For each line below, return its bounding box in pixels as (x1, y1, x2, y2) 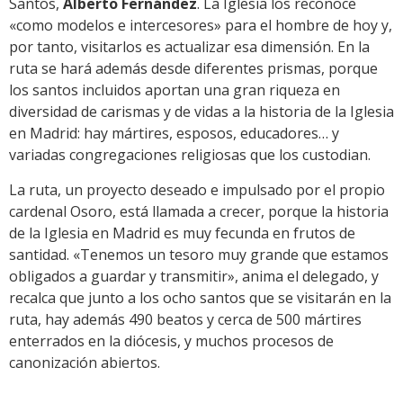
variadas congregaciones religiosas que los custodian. (9, 145, 371, 166)
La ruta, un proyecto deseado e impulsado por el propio (9, 179, 385, 200)
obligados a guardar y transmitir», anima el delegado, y (9, 265, 379, 286)
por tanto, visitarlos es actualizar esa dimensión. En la (9, 37, 370, 58)
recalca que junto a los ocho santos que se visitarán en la (9, 287, 391, 308)
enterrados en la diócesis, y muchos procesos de (9, 330, 334, 351)
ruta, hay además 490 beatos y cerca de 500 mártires (9, 309, 362, 329)
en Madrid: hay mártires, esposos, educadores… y (9, 123, 339, 144)
